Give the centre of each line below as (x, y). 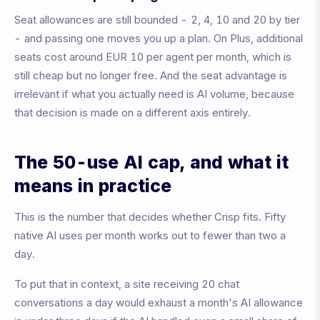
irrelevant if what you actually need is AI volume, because (154, 94)
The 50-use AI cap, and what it (151, 162)
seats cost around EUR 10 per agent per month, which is (153, 57)
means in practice (93, 186)
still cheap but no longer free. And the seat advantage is (151, 75)
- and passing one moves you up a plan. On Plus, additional (159, 38)
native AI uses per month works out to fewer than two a (150, 235)
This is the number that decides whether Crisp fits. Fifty (150, 217)
